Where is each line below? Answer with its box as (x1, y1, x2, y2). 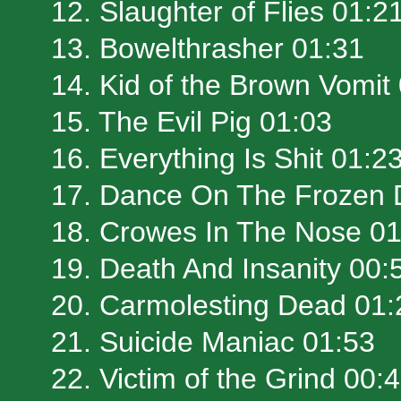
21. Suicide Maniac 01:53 (51, 326, 375, 359)
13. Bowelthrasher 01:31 (51, 32, 364, 65)
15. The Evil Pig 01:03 (51, 106, 332, 139)
